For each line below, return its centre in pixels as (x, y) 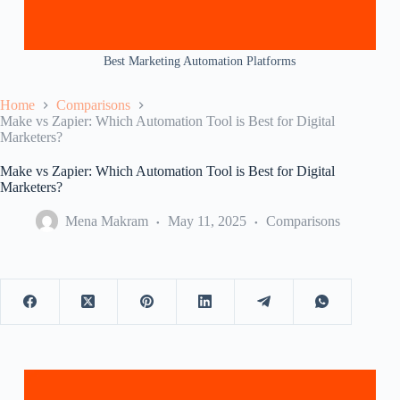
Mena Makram (107, 221)
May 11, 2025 (207, 221)
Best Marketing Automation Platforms (200, 62)
